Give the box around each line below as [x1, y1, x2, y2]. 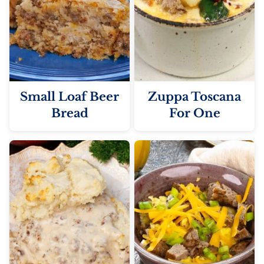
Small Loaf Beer [20, 89, 119, 104]
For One [169, 105, 220, 120]
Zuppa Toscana [148, 89, 241, 104]
